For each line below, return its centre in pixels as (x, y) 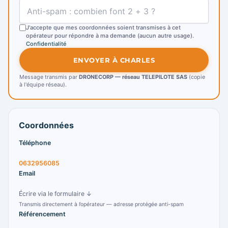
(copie (196, 77)
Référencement (42, 214)
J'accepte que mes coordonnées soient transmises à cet (103, 28)
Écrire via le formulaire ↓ (55, 194)
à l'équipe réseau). (43, 85)
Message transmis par (49, 77)
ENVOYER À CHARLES (114, 60)
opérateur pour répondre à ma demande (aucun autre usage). (110, 36)
